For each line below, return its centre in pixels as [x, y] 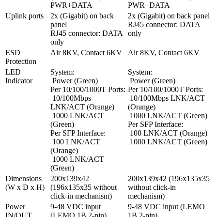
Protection [21, 62]
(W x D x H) [25, 187]
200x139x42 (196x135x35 [169, 179]
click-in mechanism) [81, 196]
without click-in [152, 187]
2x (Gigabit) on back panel [169, 16]
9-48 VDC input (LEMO [166, 207]
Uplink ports [24, 16]
